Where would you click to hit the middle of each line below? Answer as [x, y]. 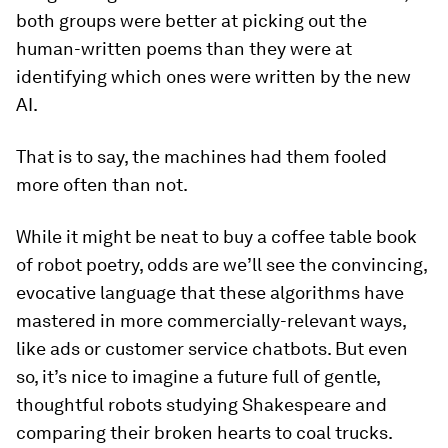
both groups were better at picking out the [191, 20]
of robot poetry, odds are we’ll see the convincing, [221, 264]
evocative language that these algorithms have [210, 292]
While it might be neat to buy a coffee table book [216, 236]
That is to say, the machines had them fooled [201, 156]
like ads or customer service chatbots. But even [212, 348]
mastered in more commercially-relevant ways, [211, 320]
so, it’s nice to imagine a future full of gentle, [198, 376]
